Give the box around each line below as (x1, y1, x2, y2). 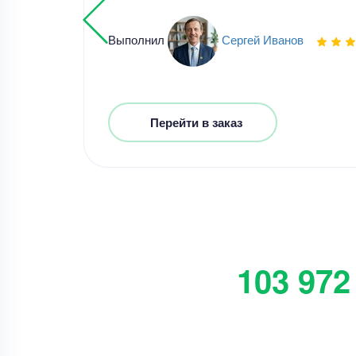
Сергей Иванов (221, 30, 304, 48)
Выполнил (107, 30, 168, 48)
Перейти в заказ (149, 114, 242, 131)
